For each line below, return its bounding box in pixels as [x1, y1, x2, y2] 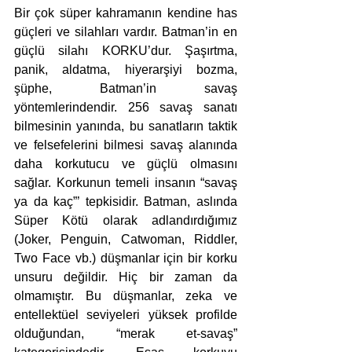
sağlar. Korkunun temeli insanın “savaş [14, 176, 237, 190]
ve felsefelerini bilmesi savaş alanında [14, 138, 237, 152]
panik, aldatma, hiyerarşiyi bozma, [14, 63, 237, 77]
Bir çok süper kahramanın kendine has [14, 6, 237, 20]
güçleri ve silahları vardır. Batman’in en [14, 25, 237, 39]
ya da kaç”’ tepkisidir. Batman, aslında [14, 195, 237, 209]
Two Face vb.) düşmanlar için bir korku [14, 251, 237, 266]
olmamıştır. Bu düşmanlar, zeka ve [14, 289, 237, 303]
